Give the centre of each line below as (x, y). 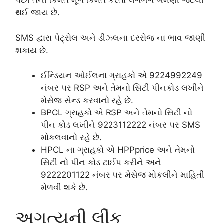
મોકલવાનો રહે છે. (71, 137)
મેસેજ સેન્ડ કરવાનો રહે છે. (87, 100)
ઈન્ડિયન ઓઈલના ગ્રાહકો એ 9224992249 (121, 75)
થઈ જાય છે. (38, 12)
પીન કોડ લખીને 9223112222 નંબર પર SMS (120, 125)
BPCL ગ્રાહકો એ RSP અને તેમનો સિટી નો (116, 112)
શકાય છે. (32, 50)
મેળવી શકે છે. (64, 187)
